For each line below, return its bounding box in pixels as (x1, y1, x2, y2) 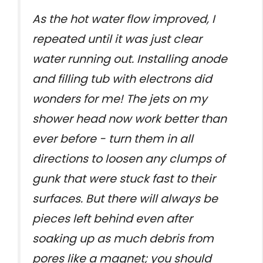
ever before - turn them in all (32, 131, 193, 147)
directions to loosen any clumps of (32, 151, 225, 167)
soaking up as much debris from (32, 231, 214, 247)
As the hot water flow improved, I (32, 11, 215, 28)
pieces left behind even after (32, 211, 193, 227)
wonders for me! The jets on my (32, 91, 207, 107)
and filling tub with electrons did (32, 71, 212, 87)
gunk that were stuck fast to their (32, 171, 215, 187)
